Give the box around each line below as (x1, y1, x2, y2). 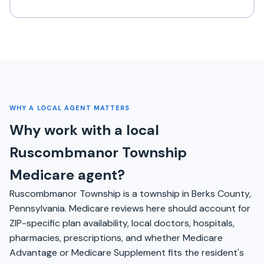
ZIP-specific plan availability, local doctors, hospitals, (9, 216, 235, 229)
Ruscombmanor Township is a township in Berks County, (9, 187, 251, 200)
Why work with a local (9, 120, 159, 139)
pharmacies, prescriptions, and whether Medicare (9, 231, 223, 244)
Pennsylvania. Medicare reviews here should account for (9, 202, 250, 214)
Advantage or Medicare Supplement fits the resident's (9, 246, 244, 259)
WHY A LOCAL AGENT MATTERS (9, 103, 130, 112)
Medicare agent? (9, 165, 125, 184)
